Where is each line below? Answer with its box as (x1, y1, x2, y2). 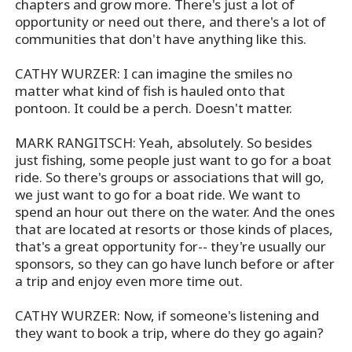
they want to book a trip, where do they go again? (15, 324, 324, 343)
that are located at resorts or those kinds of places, (15, 220, 334, 239)
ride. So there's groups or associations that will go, (15, 168, 325, 187)
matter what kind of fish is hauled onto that (15, 82, 286, 101)
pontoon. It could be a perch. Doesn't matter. (15, 99, 293, 118)
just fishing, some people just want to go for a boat (15, 151, 332, 170)
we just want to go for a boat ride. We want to (15, 185, 301, 204)
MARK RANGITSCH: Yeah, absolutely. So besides (15, 134, 313, 152)
